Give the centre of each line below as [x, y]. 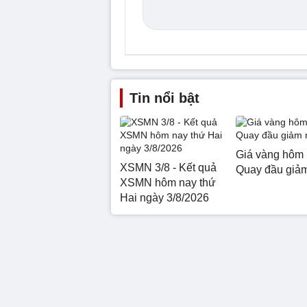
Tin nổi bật [164, 98]
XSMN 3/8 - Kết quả [168, 168]
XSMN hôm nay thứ [168, 183]
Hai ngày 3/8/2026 [164, 198]
